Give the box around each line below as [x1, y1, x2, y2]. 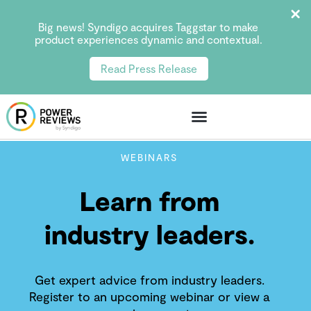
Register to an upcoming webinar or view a [29, 289, 270, 304]
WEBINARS [121, 151, 178, 163]
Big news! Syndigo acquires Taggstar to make [38, 20, 259, 33]
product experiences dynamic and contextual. [34, 33, 262, 46]
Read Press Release [100, 62, 197, 75]
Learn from [79, 185, 219, 217]
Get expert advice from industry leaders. [34, 272, 264, 287]
